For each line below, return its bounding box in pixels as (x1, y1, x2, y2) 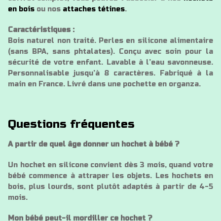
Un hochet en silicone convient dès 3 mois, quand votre (8, 161, 213, 170)
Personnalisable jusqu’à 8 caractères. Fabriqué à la (8, 69, 213, 78)
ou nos (35, 5, 63, 14)
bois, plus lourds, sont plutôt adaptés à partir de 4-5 (8, 183, 213, 191)
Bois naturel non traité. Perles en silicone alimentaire (8, 37, 213, 45)
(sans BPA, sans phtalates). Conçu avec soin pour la (8, 47, 213, 56)
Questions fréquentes (8, 117, 135, 131)
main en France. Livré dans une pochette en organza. (8, 80, 201, 89)
